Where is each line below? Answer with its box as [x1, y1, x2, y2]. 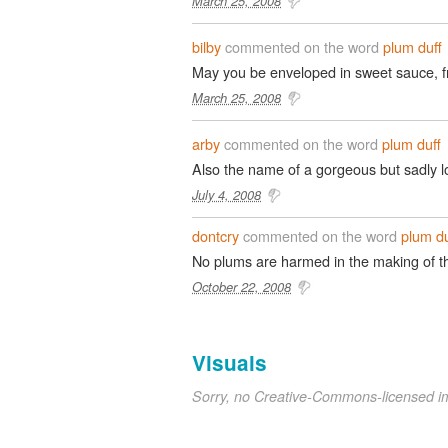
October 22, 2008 [192, 276, 291, 296]
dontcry [192, 224, 239, 246]
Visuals [192, 347, 267, 377]
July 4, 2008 [192, 184, 261, 204]
